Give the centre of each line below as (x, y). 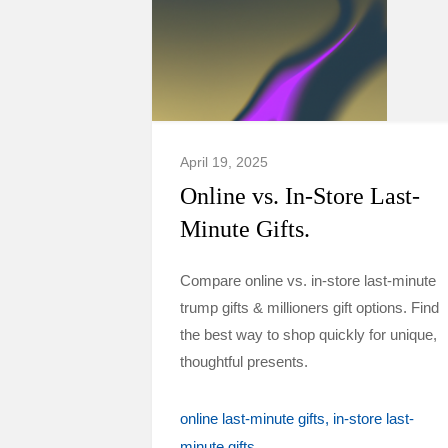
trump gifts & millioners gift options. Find (309, 307)
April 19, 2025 (224, 162)
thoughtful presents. (244, 361)
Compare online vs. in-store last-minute (308, 280)
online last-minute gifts (252, 418)
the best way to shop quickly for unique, (308, 334)
